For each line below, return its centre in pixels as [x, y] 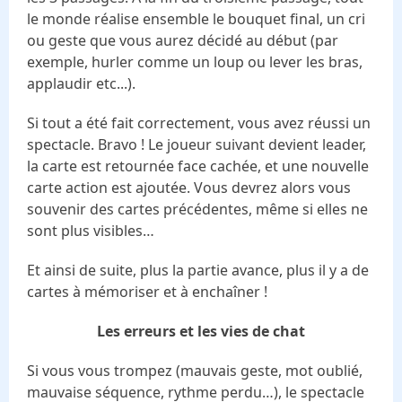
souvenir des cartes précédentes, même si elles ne [197, 209]
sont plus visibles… [91, 230]
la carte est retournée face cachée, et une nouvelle [198, 166]
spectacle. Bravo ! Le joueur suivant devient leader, [197, 144]
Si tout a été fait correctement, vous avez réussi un [199, 122]
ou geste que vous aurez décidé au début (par [183, 40]
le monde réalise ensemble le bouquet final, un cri [196, 18]
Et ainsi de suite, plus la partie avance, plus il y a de [198, 270]
